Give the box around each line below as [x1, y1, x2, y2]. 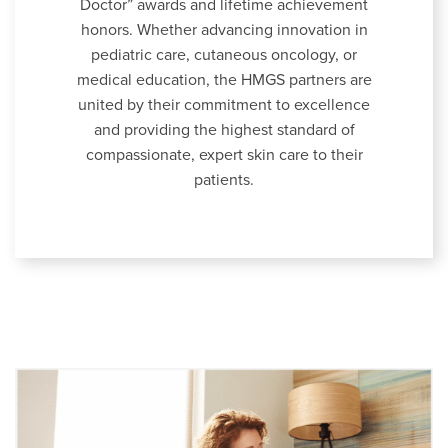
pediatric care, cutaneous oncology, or [91, 44, 357, 65]
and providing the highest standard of [93, 119, 355, 140]
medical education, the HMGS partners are [76, 69, 372, 90]
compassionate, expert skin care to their [85, 144, 363, 165]
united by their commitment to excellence [78, 94, 370, 115]
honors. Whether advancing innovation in [80, 19, 368, 40]
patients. [194, 169, 254, 190]
